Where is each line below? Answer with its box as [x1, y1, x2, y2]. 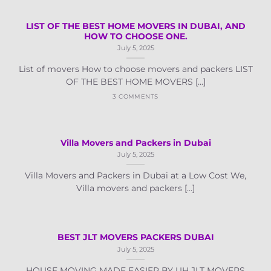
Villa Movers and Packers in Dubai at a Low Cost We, [25, 170, 246, 180]
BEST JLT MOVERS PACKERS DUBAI [57, 232, 214, 243]
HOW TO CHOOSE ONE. [83, 31, 188, 41]
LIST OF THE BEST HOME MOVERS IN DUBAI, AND [25, 21, 246, 31]
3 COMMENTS [113, 93, 158, 100]
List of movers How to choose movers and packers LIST [18, 64, 253, 74]
